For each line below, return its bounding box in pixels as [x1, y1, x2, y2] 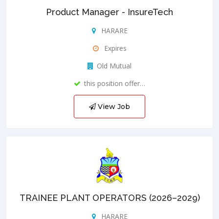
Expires [102, 43, 127, 53]
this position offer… [84, 78, 145, 88]
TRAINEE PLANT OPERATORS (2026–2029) [19, 192, 200, 203]
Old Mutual [97, 61, 131, 70]
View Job [96, 102, 130, 111]
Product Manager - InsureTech [46, 6, 173, 17]
